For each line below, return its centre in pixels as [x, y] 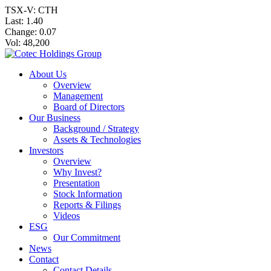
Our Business [55, 118]
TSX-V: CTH [31, 10]
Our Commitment [87, 237]
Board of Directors [89, 107]
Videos [67, 216]
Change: [22, 32]
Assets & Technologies [97, 139]
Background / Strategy [96, 129]
